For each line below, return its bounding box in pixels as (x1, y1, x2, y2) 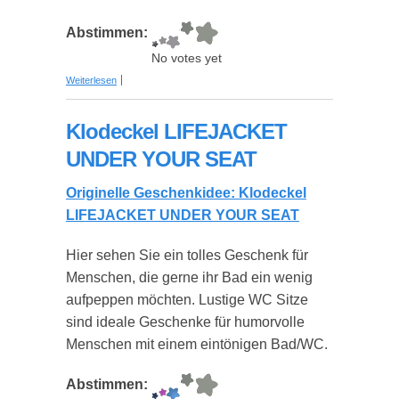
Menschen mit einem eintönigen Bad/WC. (66, 337, 328, 352)
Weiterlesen (66, 75, 117, 85)
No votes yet (151, 52, 222, 65)
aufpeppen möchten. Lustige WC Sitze (66, 292, 308, 307)
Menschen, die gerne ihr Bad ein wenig (66, 270, 313, 285)
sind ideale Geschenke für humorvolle (66, 314, 305, 330)
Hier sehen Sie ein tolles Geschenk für (66, 248, 308, 263)
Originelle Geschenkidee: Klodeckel (66, 185, 306, 200)
